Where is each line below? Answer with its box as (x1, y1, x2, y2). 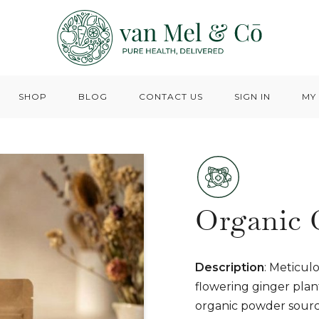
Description (195, 260, 264, 274)
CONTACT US (138, 90, 203, 102)
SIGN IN (234, 90, 271, 102)
